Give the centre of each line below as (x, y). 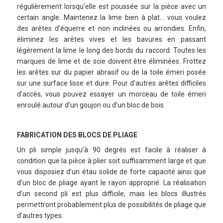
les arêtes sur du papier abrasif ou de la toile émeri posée (111, 72)
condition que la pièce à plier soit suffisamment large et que (111, 161)
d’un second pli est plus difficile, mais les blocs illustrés (111, 194)
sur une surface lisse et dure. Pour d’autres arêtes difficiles (111, 83)
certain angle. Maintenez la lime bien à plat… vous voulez (111, 18)
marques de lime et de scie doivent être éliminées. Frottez (111, 61)
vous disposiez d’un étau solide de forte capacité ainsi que (111, 172)
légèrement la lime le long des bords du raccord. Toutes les (111, 51)
